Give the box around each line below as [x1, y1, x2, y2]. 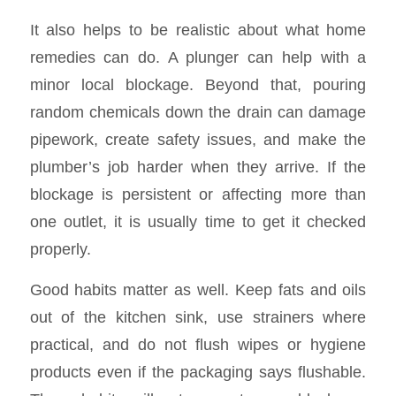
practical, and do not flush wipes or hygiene [29, 335, 367, 354]
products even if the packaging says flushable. [29, 362, 367, 382]
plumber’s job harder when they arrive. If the [29, 156, 367, 176]
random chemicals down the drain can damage [29, 102, 367, 121]
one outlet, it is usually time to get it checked [29, 211, 367, 231]
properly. [29, 239, 91, 258]
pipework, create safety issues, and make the [29, 129, 367, 148]
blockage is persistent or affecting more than [29, 184, 367, 203]
